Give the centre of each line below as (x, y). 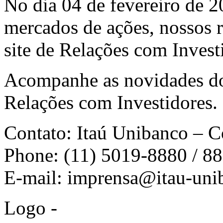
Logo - (31, 208)
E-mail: (36, 177)
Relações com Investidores (108, 102)
